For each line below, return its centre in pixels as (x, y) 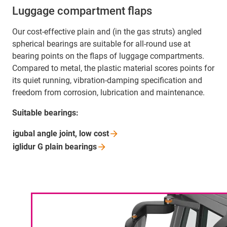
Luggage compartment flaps (82, 11)
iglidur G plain (39, 147)
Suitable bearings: (45, 113)
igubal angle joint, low (53, 134)
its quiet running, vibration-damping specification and (107, 81)
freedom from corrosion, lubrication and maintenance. (108, 93)
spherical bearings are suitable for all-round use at (101, 44)
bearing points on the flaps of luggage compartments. (108, 56)
